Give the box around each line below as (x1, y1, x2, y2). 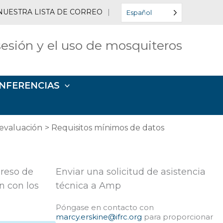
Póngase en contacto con (56, 203, 154, 212)
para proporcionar (142, 212, 213, 222)
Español (126, 8, 152, 16)
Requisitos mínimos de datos (51, 123, 165, 132)
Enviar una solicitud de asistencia (56, 166, 206, 177)
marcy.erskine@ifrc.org (56, 212, 142, 222)
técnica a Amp (56, 180, 121, 191)
